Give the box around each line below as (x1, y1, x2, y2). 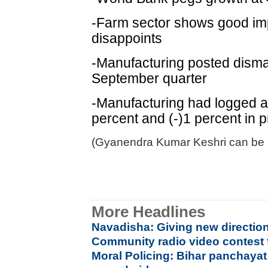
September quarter (92, 71, 208, 86)
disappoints (92, 31, 163, 46)
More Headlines (92, 203, 206, 220)
